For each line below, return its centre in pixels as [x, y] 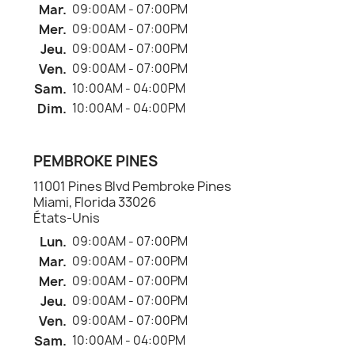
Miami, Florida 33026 [95, 202]
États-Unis [67, 218]
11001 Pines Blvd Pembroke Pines [132, 186]
